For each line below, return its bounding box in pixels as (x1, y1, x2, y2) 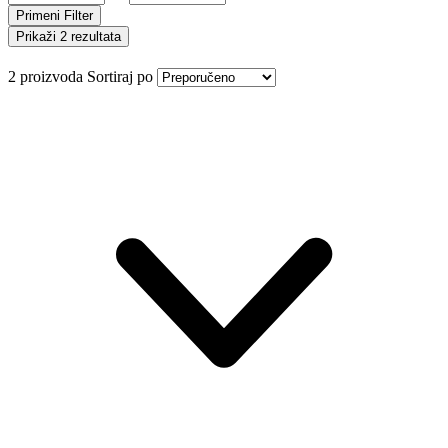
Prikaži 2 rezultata (16, 28, 121, 44)
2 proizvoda (8, 67, 83, 85)
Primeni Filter (16, 7, 93, 23)
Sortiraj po (87, 67, 153, 85)
